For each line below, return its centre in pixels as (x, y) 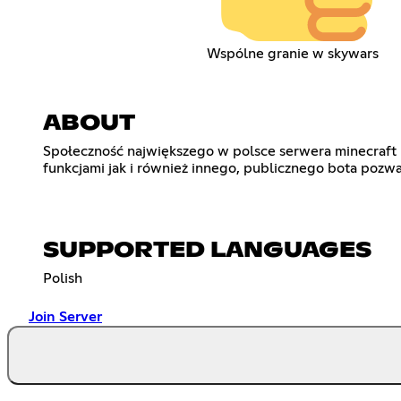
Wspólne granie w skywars (292, 53)
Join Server (65, 316)
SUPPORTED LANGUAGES (207, 250)
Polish (63, 278)
